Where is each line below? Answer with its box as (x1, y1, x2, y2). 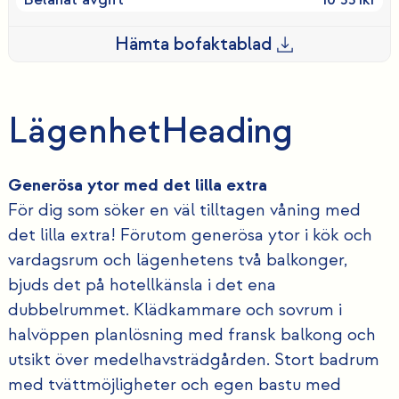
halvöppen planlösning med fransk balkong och (7, 324, 376, 346)
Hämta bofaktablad (115, 32, 272, 57)
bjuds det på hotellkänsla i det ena (7, 274, 276, 297)
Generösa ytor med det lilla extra (7, 175, 267, 197)
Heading (160, 109, 292, 155)
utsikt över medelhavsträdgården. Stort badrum (7, 349, 379, 371)
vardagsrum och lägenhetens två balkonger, (7, 249, 347, 272)
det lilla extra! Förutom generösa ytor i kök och (7, 224, 372, 247)
